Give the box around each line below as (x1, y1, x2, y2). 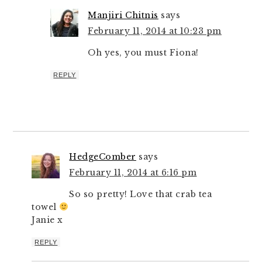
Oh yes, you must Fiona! (88, 47, 199, 58)
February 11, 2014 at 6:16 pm (69, 167, 197, 178)
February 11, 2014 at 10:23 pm (88, 26, 222, 36)
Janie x (32, 215, 63, 225)
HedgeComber (69, 151, 136, 162)
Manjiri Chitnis (88, 10, 158, 20)
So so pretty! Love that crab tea (69, 189, 212, 199)
